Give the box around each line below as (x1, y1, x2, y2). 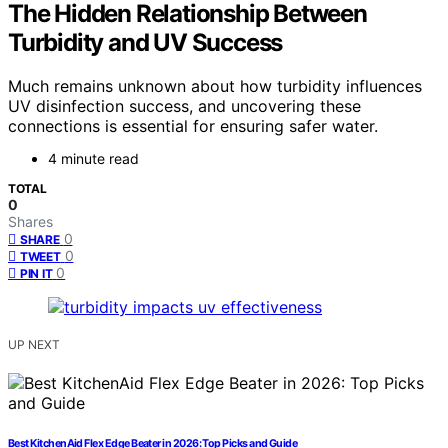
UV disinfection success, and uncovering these (8, 96, 361, 117)
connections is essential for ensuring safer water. (8, 116, 378, 137)
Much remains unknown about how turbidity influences (8, 76, 422, 97)
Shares (8, 213, 53, 231)
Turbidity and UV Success (8, 27, 283, 57)
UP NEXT (8, 337, 60, 353)
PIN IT (20, 266, 53, 282)
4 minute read (48, 150, 139, 168)
